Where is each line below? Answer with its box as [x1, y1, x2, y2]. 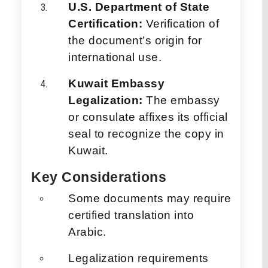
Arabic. [68, 225, 106, 238]
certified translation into [68, 208, 194, 221]
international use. [68, 50, 162, 63]
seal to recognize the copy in [68, 127, 224, 140]
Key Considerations [31, 169, 166, 185]
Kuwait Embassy [68, 77, 165, 90]
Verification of [142, 17, 219, 30]
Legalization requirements [68, 251, 209, 264]
